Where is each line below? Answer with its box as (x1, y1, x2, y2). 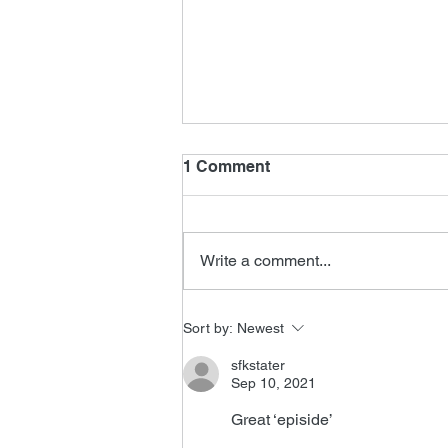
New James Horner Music (207, 296, 425, 318)
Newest (237, 319, 284, 336)
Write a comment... (200, 250, 331, 270)
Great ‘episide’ (231, 409, 333, 429)
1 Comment (183, 156, 270, 176)
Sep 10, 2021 (231, 374, 316, 391)
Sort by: (183, 319, 233, 336)
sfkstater (231, 356, 285, 373)
